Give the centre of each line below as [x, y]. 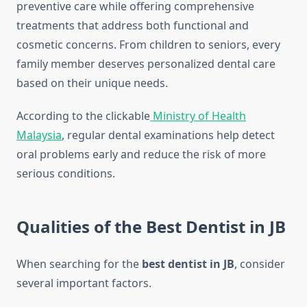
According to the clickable [83, 116]
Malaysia [39, 135]
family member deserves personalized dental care [146, 64]
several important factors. [84, 283]
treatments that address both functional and [133, 26]
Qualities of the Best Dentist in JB [151, 227]
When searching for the [79, 264]
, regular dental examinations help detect [168, 135]
